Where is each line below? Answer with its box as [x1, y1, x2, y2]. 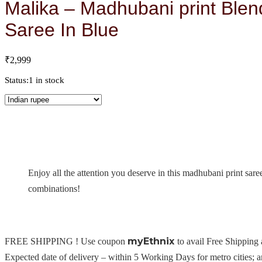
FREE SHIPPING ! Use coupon [5, 236, 127, 246]
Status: [5, 75, 29, 85]
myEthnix [127, 235, 177, 247]
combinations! [28, 183, 80, 194]
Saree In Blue [5, 19, 119, 40]
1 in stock [29, 75, 64, 85]
